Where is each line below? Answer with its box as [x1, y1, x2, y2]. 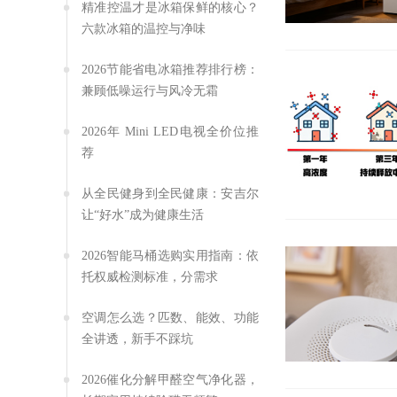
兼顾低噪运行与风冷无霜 [82, 84, 218, 97]
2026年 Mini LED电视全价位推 [82, 125, 259, 138]
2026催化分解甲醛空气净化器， [82, 373, 259, 386]
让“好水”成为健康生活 [82, 208, 204, 222]
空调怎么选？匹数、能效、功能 [82, 311, 259, 324]
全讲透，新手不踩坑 [82, 332, 193, 346]
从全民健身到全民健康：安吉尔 [82, 187, 259, 200]
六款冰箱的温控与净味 [82, 22, 206, 35]
